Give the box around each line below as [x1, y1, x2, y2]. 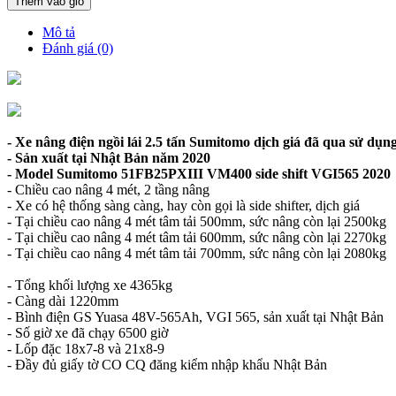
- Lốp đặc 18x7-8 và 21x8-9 [7, 341, 164, 357]
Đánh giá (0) [42, 41, 113, 57]
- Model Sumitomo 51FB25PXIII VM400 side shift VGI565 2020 [7, 166, 391, 182]
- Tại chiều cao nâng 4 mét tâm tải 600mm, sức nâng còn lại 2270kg [7, 230, 386, 246]
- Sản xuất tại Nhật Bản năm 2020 [7, 150, 210, 166]
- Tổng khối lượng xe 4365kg [7, 278, 172, 293]
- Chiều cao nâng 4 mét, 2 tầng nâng [7, 182, 209, 198]
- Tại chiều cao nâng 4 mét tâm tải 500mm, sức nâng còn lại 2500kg [7, 214, 386, 230]
